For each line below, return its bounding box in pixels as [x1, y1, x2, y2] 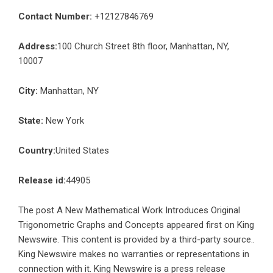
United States [55, 145, 109, 157]
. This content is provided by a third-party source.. [57, 234, 255, 246]
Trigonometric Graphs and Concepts [18, 219, 164, 231]
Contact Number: [18, 11, 92, 23]
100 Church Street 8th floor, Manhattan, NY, [57, 41, 229, 52]
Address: [18, 41, 57, 52]
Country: [18, 145, 55, 157]
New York [43, 115, 84, 127]
